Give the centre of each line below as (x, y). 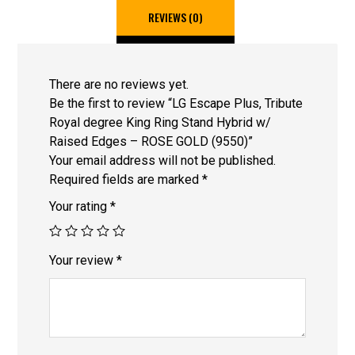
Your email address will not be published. (163, 160)
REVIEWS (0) (175, 17)
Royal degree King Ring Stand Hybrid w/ (160, 122)
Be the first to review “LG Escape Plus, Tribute (176, 103)
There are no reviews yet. (119, 84)
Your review (83, 260)
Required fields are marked (126, 179)
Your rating (80, 206)
